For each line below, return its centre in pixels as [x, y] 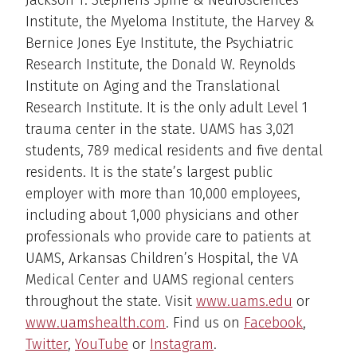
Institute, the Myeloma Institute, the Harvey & [170, 22]
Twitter [47, 345]
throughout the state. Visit [111, 302]
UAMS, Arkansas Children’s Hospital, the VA [162, 259]
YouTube [102, 345]
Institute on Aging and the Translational [153, 86]
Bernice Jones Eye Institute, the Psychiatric [159, 43]
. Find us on [205, 323]
